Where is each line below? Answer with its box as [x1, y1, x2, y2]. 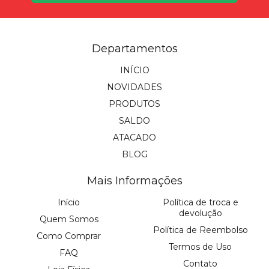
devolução [178, 208, 222, 219]
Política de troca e [162, 197, 238, 208]
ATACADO [113, 132, 156, 144]
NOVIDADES [107, 82, 162, 93]
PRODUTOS [109, 98, 160, 110]
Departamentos [91, 42, 178, 56]
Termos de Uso [169, 241, 232, 253]
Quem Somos [39, 214, 98, 225]
